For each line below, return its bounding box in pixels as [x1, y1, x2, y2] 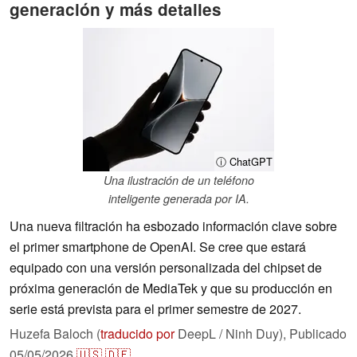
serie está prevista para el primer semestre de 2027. [10, 300, 301, 319]
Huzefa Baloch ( [10, 324, 100, 343]
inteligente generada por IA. [108, 190, 249, 207]
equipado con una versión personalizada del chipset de [10, 258, 322, 277]
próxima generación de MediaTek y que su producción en [10, 279, 332, 298]
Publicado [289, 324, 347, 343]
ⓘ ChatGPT [216, 154, 273, 170]
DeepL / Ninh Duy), [175, 324, 289, 343]
